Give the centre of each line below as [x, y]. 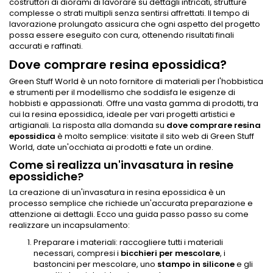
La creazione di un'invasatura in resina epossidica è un [117, 192]
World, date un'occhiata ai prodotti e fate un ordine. [111, 147]
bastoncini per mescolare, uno [95, 264]
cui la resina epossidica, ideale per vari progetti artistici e [122, 114]
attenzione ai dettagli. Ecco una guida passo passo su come [129, 214]
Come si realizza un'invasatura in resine [121, 165]
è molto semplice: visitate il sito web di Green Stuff [155, 136]
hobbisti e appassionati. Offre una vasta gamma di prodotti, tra [134, 103]
